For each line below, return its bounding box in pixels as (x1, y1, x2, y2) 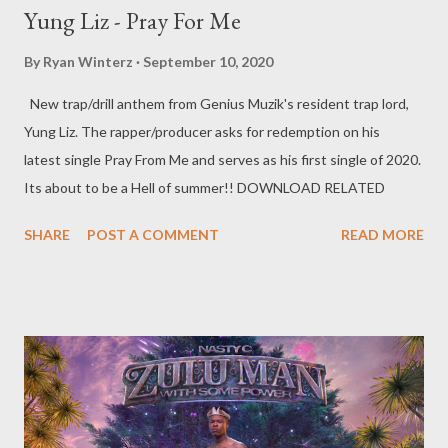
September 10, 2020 (143, 52, 273, 70)
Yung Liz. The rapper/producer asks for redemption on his (24, 122, 380, 140)
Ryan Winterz (43, 52, 133, 70)
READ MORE (341, 225, 424, 243)
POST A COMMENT (87, 225, 219, 243)
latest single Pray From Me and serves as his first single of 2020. (24, 150, 421, 168)
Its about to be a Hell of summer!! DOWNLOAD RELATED (24, 178, 385, 196)
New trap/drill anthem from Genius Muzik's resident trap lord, (24, 94, 409, 112)
